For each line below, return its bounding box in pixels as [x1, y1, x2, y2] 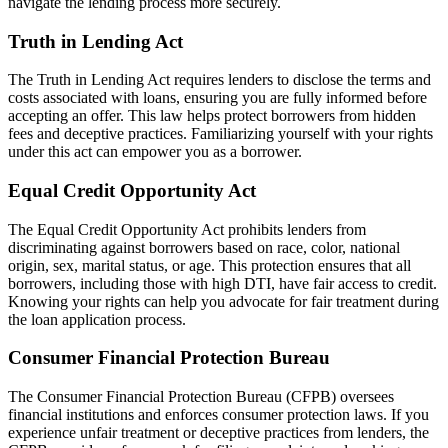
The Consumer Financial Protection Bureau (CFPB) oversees [8, 388, 394, 406]
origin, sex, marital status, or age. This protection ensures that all [8, 256, 411, 274]
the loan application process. [8, 310, 186, 328]
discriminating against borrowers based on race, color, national [8, 238, 400, 256]
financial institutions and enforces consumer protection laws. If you [8, 406, 429, 424]
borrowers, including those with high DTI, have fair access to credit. [8, 274, 437, 292]
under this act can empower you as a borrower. [8, 143, 302, 161]
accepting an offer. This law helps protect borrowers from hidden [8, 107, 416, 125]
